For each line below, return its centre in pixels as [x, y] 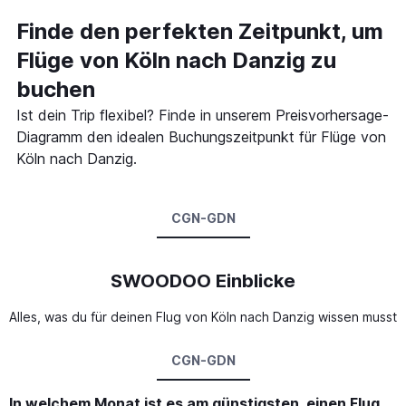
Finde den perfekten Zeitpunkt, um [200, 31]
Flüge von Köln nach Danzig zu [176, 60]
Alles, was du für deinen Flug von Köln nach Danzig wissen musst [203, 316]
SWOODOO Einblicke [203, 280]
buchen [56, 89]
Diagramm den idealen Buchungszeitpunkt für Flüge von [201, 136]
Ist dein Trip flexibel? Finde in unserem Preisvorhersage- [203, 115]
